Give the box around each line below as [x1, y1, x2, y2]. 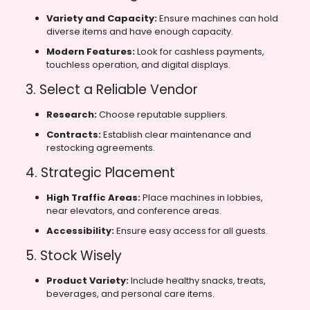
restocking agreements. [46, 141, 155, 155]
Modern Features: [46, 45, 135, 59]
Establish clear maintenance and [100, 128, 251, 142]
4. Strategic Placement [25, 163, 175, 183]
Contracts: [46, 128, 101, 142]
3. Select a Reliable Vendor [25, 80, 198, 100]
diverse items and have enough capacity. [46, 25, 233, 39]
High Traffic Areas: [46, 191, 140, 205]
